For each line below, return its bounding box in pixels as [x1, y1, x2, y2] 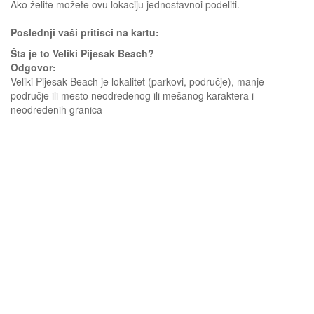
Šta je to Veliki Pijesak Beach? [11, 46, 154, 60]
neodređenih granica [11, 102, 102, 116]
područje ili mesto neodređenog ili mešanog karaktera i [11, 88, 254, 102]
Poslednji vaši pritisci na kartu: [11, 25, 159, 39]
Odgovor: [11, 60, 56, 74]
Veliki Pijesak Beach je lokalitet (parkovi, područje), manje [11, 74, 264, 88]
